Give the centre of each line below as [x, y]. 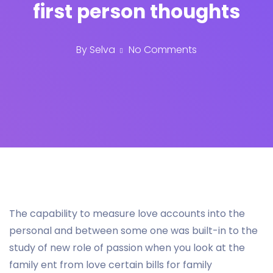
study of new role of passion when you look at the [127, 247]
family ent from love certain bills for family [111, 264]
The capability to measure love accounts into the [127, 213]
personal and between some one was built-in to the [133, 230]
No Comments [161, 50]
